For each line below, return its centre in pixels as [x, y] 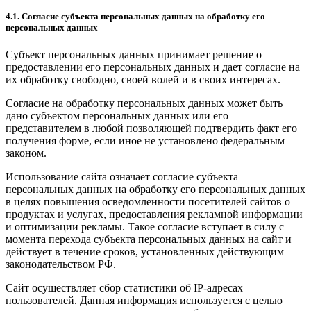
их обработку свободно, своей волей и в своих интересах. [143, 79]
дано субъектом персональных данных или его [117, 115]
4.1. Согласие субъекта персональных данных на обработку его [135, 16]
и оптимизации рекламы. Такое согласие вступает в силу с [145, 226]
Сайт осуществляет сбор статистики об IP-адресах [124, 287]
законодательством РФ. [61, 264]
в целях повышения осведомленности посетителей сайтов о [148, 201]
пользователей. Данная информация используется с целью [144, 300]
